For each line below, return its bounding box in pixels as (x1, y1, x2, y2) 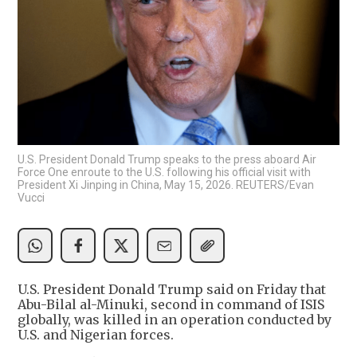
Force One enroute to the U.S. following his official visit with (18, 166, 311, 179)
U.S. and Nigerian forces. (18, 327, 174, 343)
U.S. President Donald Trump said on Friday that (18, 281, 326, 298)
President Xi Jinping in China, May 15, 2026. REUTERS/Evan (18, 178, 314, 192)
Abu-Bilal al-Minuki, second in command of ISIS (18, 296, 324, 313)
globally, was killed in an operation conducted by (18, 312, 331, 328)
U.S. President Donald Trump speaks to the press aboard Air (18, 153, 316, 167)
